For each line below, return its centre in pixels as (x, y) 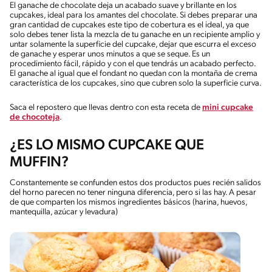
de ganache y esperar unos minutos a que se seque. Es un (110, 54)
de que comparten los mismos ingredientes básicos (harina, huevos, (128, 202)
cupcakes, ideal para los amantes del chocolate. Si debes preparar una (134, 15)
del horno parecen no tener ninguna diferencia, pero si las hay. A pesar (133, 192)
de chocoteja (35, 117)
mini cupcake (228, 107)
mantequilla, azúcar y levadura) (64, 212)
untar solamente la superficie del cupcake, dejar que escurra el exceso (133, 44)
